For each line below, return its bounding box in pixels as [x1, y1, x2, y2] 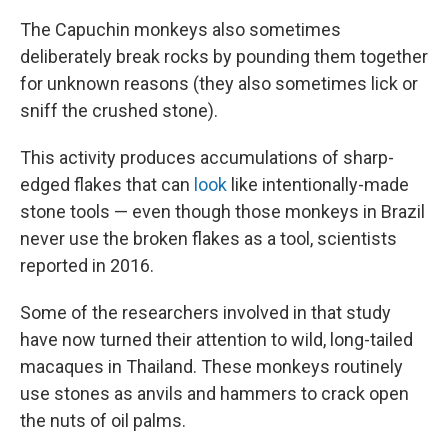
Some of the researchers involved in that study [20, 302, 391, 324]
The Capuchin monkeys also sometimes [20, 19, 341, 41]
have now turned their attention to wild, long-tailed [20, 329, 413, 351]
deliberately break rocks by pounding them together [20, 46, 428, 68]
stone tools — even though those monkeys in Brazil [20, 201, 425, 223]
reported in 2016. [20, 255, 154, 277]
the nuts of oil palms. [20, 410, 186, 432]
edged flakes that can [20, 174, 194, 196]
